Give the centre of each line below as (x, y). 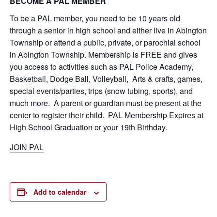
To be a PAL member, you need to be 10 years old (95, 18)
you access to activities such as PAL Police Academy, (101, 67)
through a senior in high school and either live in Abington (108, 31)
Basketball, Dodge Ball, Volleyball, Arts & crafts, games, (106, 79)
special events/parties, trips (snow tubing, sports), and (101, 91)
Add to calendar (60, 192)
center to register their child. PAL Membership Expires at (107, 115)
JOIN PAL (27, 147)
